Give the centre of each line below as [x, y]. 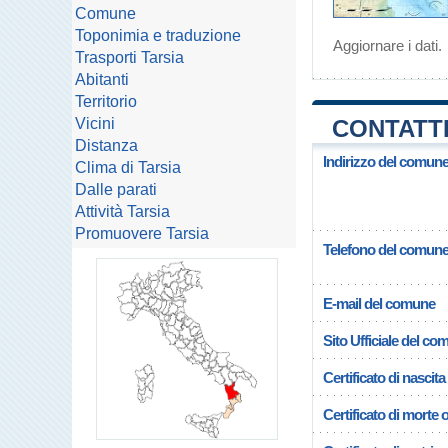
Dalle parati [116, 189]
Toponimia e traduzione [158, 35]
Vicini [95, 123]
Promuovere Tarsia [142, 233]
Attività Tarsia [122, 211]
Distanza [106, 145]
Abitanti [102, 79]
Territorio [106, 101]
